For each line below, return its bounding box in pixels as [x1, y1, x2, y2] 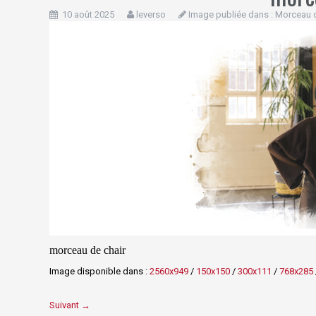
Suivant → [49, 300, 90, 310]
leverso [135, 9, 166, 20]
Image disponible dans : [49, 266, 150, 276]
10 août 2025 [61, 9, 114, 20]
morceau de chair [49, 244, 126, 256]
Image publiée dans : [186, 9, 275, 20]
